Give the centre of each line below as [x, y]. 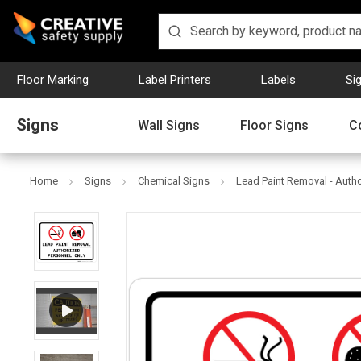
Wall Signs [169, 125]
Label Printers [175, 79]
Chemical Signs [174, 181]
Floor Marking [53, 79]
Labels [278, 79]
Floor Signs [274, 125]
